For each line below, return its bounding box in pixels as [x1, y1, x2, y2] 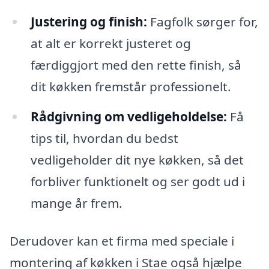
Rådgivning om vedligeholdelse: [30, 107, 227, 125]
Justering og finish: [30, 13, 147, 30]
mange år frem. [30, 194, 122, 211]
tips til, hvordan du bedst [30, 129, 178, 147]
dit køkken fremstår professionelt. [30, 77, 231, 95]
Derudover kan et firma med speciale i [10, 232, 234, 250]
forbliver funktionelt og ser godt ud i [30, 172, 245, 190]
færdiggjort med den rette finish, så [30, 56, 241, 73]
